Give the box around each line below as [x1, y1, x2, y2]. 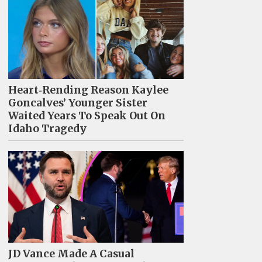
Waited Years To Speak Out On [8, 109, 166, 122]
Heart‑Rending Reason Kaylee [8, 83, 168, 96]
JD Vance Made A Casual [8, 247, 135, 260]
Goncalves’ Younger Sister [8, 96, 147, 109]
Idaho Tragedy [8, 122, 87, 135]
